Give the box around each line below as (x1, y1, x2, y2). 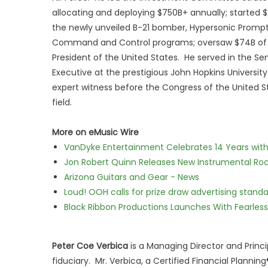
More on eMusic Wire (52, 126, 139, 138)
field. (52, 96, 72, 108)
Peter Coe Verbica (52, 240, 128, 252)
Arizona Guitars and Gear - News (64, 171, 199, 183)
